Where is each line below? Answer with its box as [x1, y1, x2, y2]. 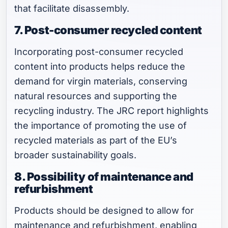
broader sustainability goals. [14, 150, 137, 161]
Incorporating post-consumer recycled [14, 46, 184, 58]
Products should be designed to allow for [14, 205, 194, 216]
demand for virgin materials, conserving [14, 76, 188, 87]
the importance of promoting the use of [14, 120, 187, 131]
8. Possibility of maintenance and [14, 170, 193, 184]
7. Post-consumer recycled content [14, 23, 202, 37]
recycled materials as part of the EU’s [14, 135, 178, 146]
